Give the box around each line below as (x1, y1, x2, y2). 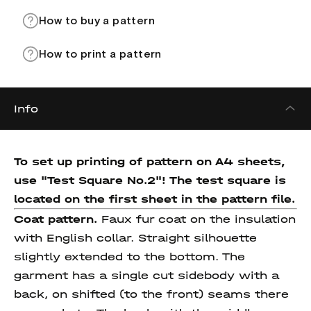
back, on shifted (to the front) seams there (14, 287, 289, 301)
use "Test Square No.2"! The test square (14, 174, 271, 187)
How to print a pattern (39, 49, 162, 60)
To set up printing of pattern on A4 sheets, (14, 155, 285, 168)
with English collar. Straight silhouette (14, 231, 257, 244)
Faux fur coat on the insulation (97, 212, 296, 226)
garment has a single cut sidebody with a (14, 269, 279, 282)
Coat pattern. (14, 212, 97, 226)
